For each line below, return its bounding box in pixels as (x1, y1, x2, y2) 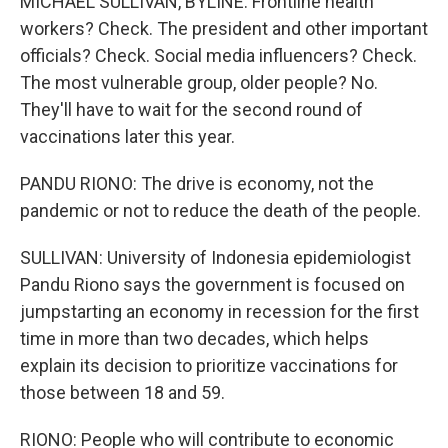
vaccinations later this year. (20, 126, 235, 148)
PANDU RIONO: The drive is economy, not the (20, 173, 374, 195)
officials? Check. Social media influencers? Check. (20, 45, 417, 67)
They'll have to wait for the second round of (20, 99, 363, 121)
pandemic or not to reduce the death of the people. (20, 200, 421, 222)
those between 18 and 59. (20, 382, 225, 404)
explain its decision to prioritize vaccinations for (20, 355, 398, 377)
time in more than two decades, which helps (20, 328, 369, 350)
